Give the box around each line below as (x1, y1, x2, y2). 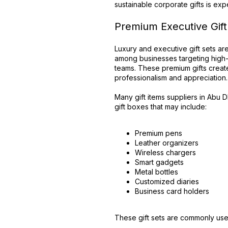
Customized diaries (135, 177, 199, 186)
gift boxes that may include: (115, 102, 207, 111)
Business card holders (135, 187, 210, 195)
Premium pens (135, 129, 183, 137)
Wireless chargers (135, 148, 196, 157)
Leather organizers (135, 138, 199, 147)
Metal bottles (135, 167, 179, 176)
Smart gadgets (135, 158, 184, 166)
